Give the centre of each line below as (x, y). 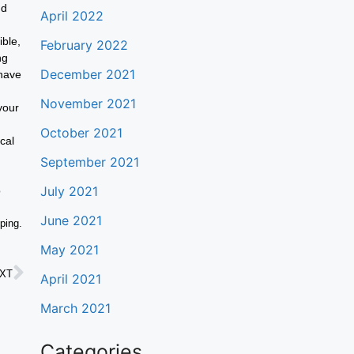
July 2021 (69, 191)
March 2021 (75, 308)
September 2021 (89, 162)
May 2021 (69, 250)
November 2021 (88, 104)
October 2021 (81, 133)
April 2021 (70, 279)
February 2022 (84, 45)
